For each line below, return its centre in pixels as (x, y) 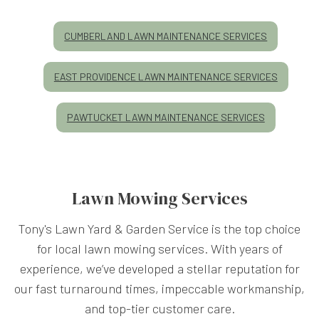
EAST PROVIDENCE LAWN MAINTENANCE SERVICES (166, 76)
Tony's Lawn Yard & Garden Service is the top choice (159, 228)
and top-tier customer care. (159, 308)
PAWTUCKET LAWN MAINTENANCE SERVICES (166, 117)
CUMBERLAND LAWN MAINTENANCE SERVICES (166, 36)
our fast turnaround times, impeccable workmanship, (159, 288)
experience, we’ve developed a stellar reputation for (159, 268)
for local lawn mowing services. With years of (159, 248)
